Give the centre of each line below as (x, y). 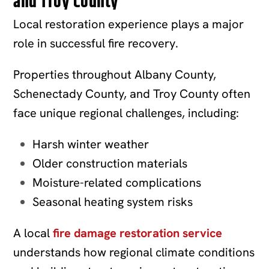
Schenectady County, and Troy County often (132, 93)
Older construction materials (110, 163)
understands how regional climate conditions (134, 252)
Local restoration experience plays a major (129, 24)
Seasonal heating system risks (113, 201)
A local (33, 233)
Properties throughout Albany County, (115, 74)
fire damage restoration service (138, 233)
